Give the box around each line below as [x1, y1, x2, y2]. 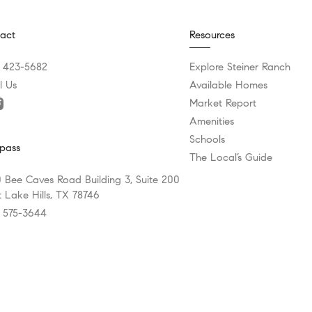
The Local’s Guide [189, 151, 272, 164]
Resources [189, 29, 235, 41]
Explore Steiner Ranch [189, 61, 290, 73]
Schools [189, 133, 225, 146]
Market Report [189, 97, 256, 109]
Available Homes [189, 79, 267, 91]
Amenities [189, 115, 234, 127]
